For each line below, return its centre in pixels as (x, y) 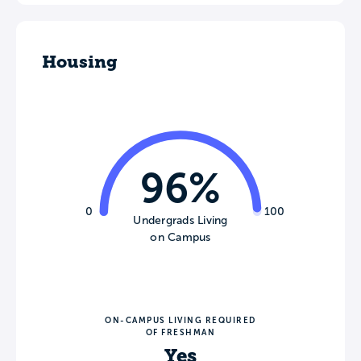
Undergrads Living (180, 220)
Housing (80, 62)
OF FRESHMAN (180, 332)
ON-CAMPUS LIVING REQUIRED (180, 320)
